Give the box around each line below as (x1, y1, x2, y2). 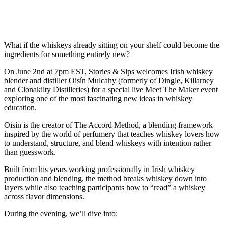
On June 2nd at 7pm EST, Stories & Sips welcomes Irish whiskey (4, 67, 213, 76)
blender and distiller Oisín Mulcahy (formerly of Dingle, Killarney (4, 76, 214, 85)
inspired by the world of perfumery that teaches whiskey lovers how (4, 130, 220, 139)
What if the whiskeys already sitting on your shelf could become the (4, 41, 219, 50)
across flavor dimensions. (4, 192, 84, 201)
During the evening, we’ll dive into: (4, 209, 118, 218)
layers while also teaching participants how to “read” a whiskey (4, 183, 205, 192)
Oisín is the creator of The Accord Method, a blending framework (4, 121, 213, 130)
